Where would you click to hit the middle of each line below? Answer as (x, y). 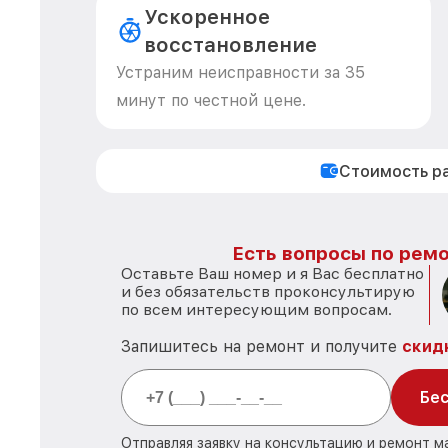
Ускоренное (207, 17)
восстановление (231, 45)
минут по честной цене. (211, 100)
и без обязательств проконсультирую (268, 291)
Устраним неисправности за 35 (240, 72)
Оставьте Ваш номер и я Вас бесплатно (272, 273)
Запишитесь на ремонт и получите (261, 346)
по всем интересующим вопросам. (256, 309)
